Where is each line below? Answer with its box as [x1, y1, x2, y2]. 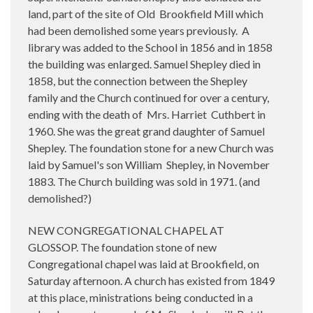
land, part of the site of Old [28, 6, 155, 20]
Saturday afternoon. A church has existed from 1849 [28, 273, 275, 287]
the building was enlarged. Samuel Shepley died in [28, 57, 261, 71]
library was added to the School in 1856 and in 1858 [28, 40, 272, 54]
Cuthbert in [211, 107, 265, 121]
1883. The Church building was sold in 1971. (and [28, 174, 260, 188]
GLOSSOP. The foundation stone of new [28, 240, 217, 254]
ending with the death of [28, 107, 143, 121]
